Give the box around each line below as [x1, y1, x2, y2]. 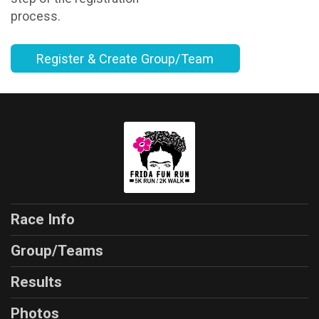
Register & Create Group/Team [36, 51, 214, 66]
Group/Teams [11, 241, 103, 259]
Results [11, 273, 62, 291]
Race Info [11, 210, 75, 228]
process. [11, 9, 61, 23]
